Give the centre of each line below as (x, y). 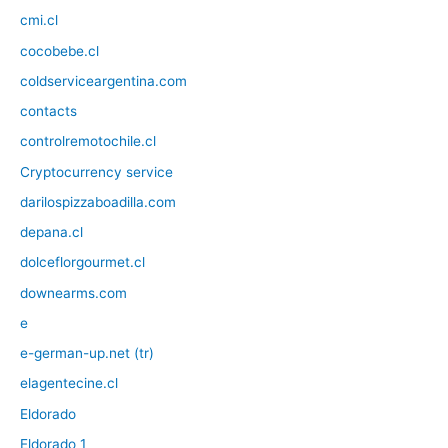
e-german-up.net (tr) (87, 353)
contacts (48, 111)
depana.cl (51, 232)
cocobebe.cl (59, 50)
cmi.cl (39, 20)
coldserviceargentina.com (103, 80)
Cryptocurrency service (96, 171)
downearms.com (73, 292)
